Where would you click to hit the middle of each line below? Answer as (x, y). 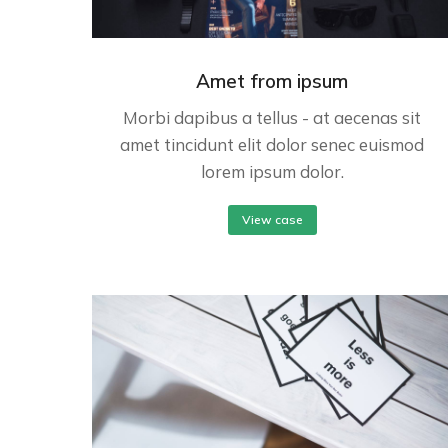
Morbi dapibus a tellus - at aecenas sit (272, 118)
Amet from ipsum (272, 81)
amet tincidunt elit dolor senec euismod (272, 145)
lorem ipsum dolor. (272, 172)
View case (272, 220)
